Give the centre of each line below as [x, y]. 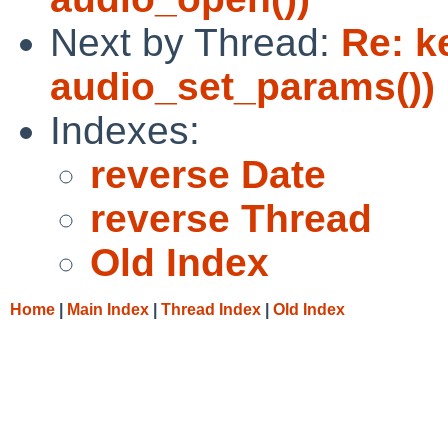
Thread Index [211, 309]
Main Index [108, 309]
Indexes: [125, 130]
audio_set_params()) [242, 86]
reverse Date [208, 174]
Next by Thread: [195, 42]
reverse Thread [231, 218]
